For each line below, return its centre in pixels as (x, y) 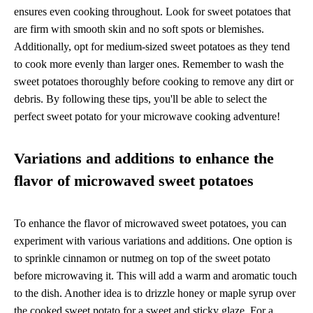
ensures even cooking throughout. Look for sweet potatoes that (152, 11)
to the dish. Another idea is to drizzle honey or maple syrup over (155, 293)
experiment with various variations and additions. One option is (153, 240)
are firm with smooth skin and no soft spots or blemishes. (139, 29)
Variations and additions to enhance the (144, 158)
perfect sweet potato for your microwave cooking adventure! (147, 116)
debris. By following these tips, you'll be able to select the (140, 99)
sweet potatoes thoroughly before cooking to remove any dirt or (154, 81)
